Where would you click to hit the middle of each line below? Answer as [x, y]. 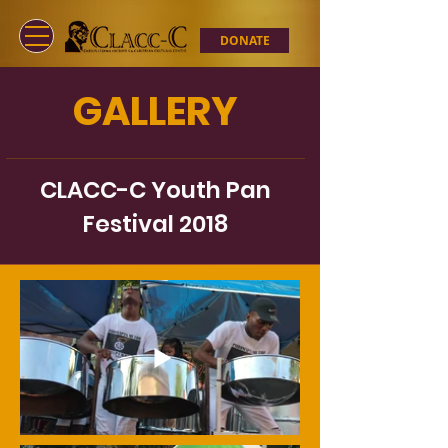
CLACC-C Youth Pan [155, 190]
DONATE [244, 40]
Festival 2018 [155, 224]
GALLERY [155, 111]
